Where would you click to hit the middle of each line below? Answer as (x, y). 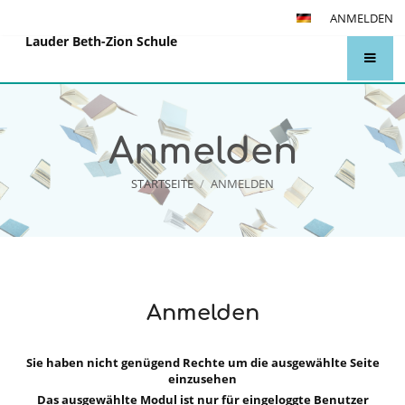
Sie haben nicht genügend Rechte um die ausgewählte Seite (202, 363)
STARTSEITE (163, 184)
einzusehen (202, 379)
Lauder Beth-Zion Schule (102, 42)
